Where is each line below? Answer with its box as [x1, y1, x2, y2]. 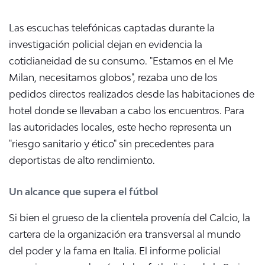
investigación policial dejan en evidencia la [9, 38, 202, 51]
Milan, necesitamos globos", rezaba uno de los [9, 72, 218, 84]
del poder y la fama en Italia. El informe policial [9, 245, 221, 257]
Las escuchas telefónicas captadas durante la [9, 22, 215, 34]
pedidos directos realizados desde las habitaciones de [9, 88, 254, 101]
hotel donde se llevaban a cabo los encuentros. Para [9, 105, 244, 117]
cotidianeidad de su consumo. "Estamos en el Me [9, 55, 233, 67]
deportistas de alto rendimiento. [9, 154, 155, 167]
